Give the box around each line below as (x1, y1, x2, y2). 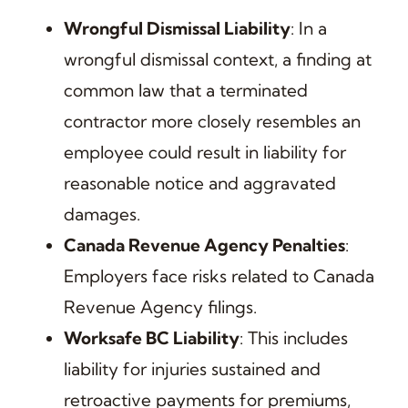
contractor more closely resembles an (63, 109, 361, 132)
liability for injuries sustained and (63, 357, 321, 380)
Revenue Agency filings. (63, 295, 257, 318)
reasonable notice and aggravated (63, 171, 336, 194)
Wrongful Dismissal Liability (63, 16, 291, 39)
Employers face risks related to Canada (63, 264, 374, 287)
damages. (63, 202, 140, 225)
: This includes (239, 326, 348, 349)
